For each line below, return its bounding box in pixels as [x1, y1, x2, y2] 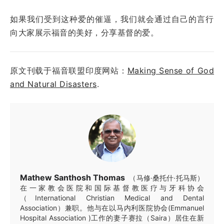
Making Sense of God [127, 65, 214, 75]
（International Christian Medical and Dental [20, 193, 204, 202]
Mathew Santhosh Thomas [20, 172, 125, 182]
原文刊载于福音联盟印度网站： [10, 65, 127, 75]
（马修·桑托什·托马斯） [129, 173, 204, 182]
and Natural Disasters [10, 78, 97, 89]
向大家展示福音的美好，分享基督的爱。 [10, 27, 158, 37]
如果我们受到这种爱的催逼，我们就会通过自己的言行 [10, 13, 214, 24]
